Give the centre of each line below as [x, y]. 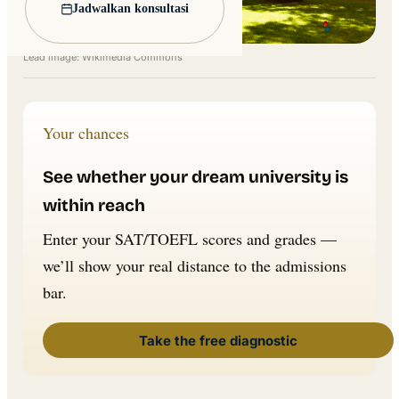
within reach [94, 206]
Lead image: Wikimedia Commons [103, 57]
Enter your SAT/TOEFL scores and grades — [190, 239]
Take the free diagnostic [218, 340]
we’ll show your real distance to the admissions [195, 266]
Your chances [86, 133]
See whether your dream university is [195, 177]
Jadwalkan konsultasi [131, 8]
